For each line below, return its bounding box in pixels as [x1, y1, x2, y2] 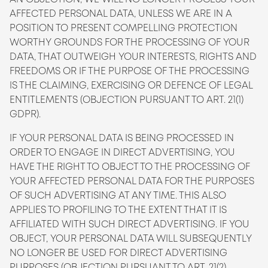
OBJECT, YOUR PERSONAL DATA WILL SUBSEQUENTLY [10, 232, 252, 245]
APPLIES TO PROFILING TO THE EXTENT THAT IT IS [10, 203, 227, 216]
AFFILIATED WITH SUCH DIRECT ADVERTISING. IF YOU [10, 218, 249, 230]
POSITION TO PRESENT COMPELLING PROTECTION [10, 22, 237, 34]
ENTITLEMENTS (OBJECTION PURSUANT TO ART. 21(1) [10, 93, 243, 106]
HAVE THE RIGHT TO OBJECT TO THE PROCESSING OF [10, 160, 250, 173]
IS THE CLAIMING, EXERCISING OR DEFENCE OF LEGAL [10, 79, 252, 92]
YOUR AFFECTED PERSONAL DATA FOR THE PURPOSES [10, 175, 254, 187]
